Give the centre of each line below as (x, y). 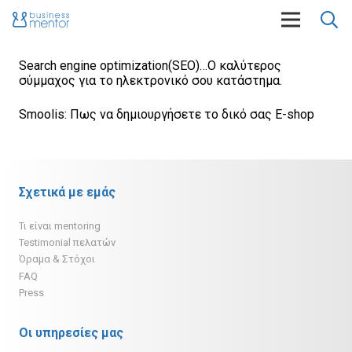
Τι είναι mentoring (60, 226)
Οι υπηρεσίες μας (71, 332)
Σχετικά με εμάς (67, 192)
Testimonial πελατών (67, 243)
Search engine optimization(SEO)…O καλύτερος (150, 66)
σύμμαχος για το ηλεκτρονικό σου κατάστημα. (150, 81)
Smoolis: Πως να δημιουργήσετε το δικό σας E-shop (167, 114)
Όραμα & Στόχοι (57, 259)
